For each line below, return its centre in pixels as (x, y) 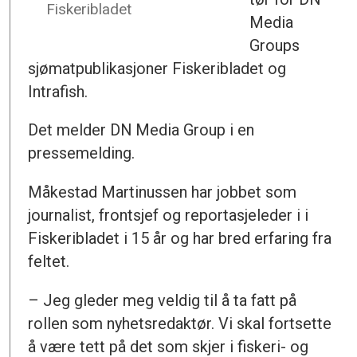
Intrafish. (58, 91)
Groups (275, 45)
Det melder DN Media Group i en (141, 130)
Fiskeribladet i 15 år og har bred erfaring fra (180, 239)
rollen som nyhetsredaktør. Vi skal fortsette (180, 324)
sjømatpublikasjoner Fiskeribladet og (157, 68)
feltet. (49, 262)
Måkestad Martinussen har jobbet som (163, 192)
